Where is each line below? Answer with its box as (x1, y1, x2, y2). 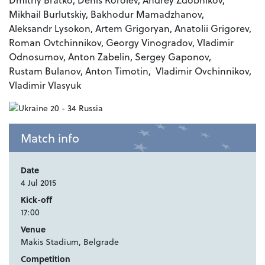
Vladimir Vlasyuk (9, 78, 81, 92)
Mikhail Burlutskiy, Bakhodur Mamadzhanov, (9, 7, 204, 21)
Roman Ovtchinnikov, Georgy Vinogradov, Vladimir (9, 35, 234, 50)
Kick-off (21, 193, 52, 206)
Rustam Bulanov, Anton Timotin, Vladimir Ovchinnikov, (9, 64, 251, 78)
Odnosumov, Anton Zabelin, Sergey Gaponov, (9, 50, 211, 64)
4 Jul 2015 (21, 176, 56, 189)
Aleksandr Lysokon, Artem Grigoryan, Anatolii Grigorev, (9, 21, 251, 35)
